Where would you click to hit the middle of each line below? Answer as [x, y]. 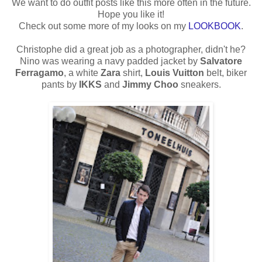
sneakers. [199, 84]
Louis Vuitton [175, 73]
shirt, [133, 73]
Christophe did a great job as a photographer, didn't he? [131, 49]
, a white [82, 73]
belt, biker [225, 73]
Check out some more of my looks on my [104, 26]
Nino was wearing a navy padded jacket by [110, 61]
